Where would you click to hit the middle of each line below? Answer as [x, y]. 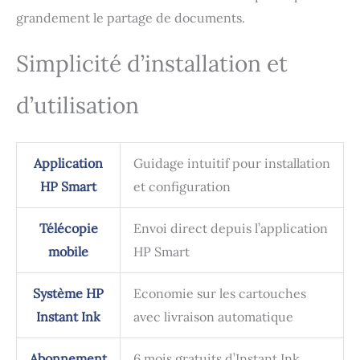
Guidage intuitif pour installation [232, 164]
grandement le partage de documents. [131, 18]
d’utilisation [78, 106]
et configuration [182, 187]
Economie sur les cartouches [220, 294]
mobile [68, 252]
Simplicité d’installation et [152, 64]
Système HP [68, 294]
